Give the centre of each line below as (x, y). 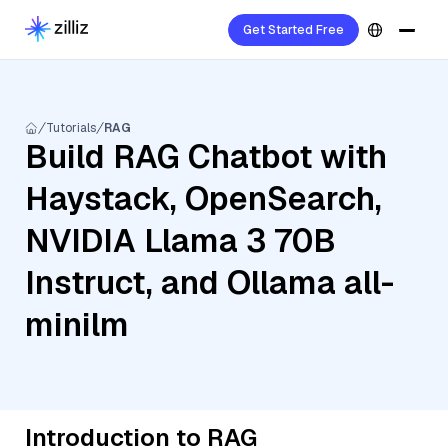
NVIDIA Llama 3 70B (180, 240)
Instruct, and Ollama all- (209, 282)
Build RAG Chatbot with (206, 156)
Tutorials (71, 128)
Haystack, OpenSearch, (203, 198)
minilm (77, 324)
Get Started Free (293, 30)
